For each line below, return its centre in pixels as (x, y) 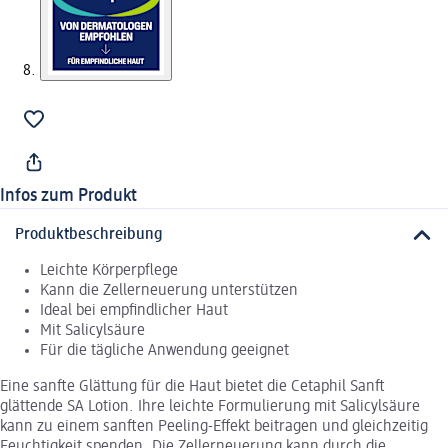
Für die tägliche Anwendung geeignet (164, 351)
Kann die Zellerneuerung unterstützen (169, 291)
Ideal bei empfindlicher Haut (134, 311)
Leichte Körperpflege (109, 271)
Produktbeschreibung (89, 235)
